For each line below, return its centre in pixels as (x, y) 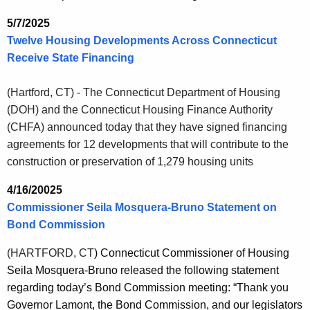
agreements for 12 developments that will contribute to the (148, 145)
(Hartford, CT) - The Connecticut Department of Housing (144, 93)
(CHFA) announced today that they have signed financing (147, 127)
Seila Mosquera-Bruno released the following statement (143, 271)
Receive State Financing (71, 58)
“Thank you (261, 288)
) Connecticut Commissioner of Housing (192, 253)
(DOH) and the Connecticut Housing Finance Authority (140, 110)
